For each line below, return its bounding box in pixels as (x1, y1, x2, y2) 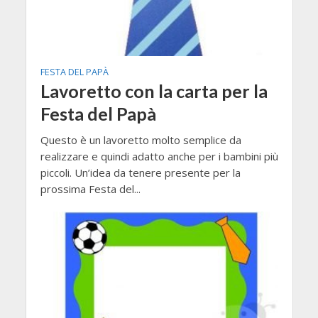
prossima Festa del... (40, 181, 141, 196)
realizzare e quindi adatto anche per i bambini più (40, 148, 278, 163)
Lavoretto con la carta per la (40, 79, 268, 102)
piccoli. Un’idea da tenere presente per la (40, 165, 241, 180)
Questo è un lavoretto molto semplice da (40, 132, 241, 147)
